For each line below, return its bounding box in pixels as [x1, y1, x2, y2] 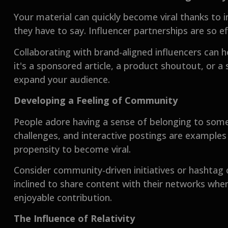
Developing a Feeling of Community [14, 94, 178, 107]
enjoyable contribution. [14, 191, 112, 204]
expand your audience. [14, 73, 110, 85]
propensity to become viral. [14, 142, 131, 155]
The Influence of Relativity [14, 212, 135, 225]
